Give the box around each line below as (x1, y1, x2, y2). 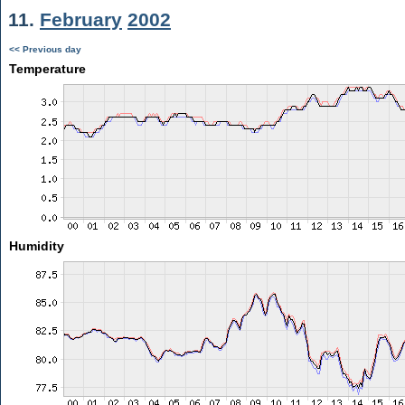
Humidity (8, 239, 64, 253)
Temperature (8, 61, 86, 76)
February (40, 9, 122, 30)
